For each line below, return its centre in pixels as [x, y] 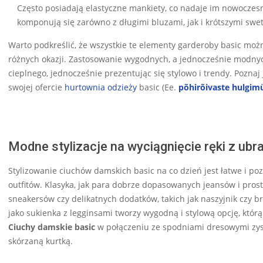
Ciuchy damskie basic [52, 227]
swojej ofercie [36, 87]
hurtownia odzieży [101, 87]
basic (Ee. [158, 87]
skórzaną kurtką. [41, 241]
